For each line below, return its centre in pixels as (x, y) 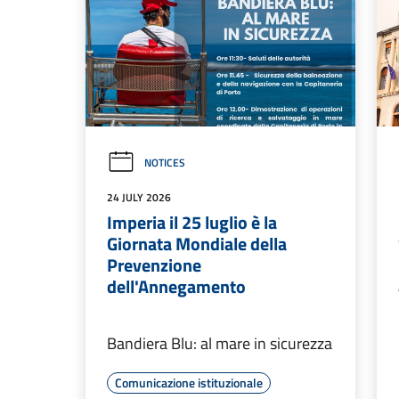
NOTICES (165, 163)
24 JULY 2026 (139, 198)
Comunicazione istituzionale (189, 383)
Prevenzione (154, 265)
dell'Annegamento (176, 287)
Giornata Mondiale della (197, 244)
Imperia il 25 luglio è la (192, 223)
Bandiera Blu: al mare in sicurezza (220, 344)
